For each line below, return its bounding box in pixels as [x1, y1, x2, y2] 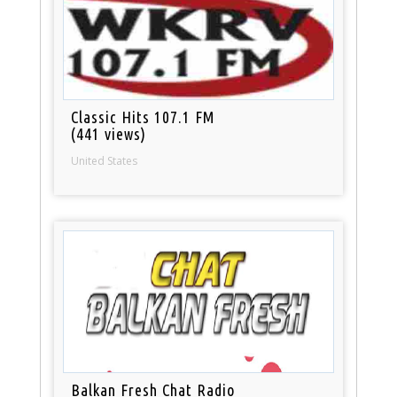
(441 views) [71, 124, 147, 143]
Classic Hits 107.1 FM [71, 107, 216, 126]
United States [71, 152, 138, 168]
